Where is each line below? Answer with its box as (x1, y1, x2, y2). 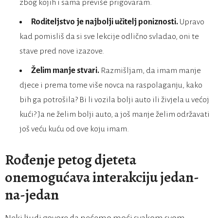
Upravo (178, 18, 204, 27)
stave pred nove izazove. (19, 47, 104, 56)
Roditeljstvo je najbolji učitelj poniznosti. (31, 18, 178, 27)
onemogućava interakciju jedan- (5, 167, 199, 187)
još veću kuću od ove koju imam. (19, 125, 129, 134)
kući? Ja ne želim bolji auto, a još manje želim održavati (19, 110, 210, 119)
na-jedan (5, 185, 59, 205)
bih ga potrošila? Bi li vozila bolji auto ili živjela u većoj (19, 95, 209, 105)
